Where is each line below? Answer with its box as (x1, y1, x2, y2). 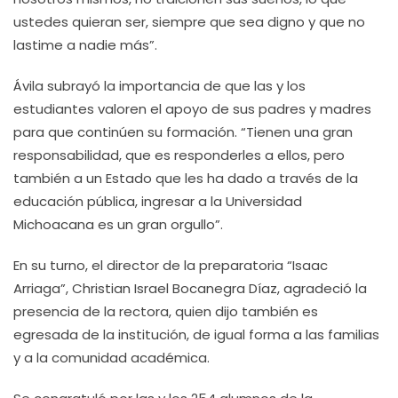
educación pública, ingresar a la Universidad (13, 192, 302, 211)
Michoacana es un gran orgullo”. (13, 215, 223, 234)
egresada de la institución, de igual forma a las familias (13, 325, 379, 344)
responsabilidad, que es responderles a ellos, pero (13, 146, 345, 164)
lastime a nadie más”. (13, 36, 157, 54)
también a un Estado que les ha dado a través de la (13, 169, 358, 187)
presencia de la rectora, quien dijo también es (13, 302, 318, 321)
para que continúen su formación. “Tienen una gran (13, 123, 353, 141)
